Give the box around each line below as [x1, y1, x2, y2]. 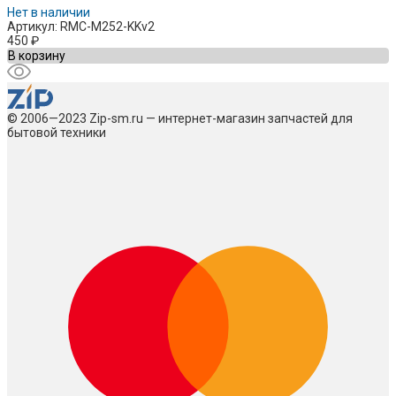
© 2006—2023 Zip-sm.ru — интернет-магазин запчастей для [7, 110, 353, 126]
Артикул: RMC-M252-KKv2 [7, 19, 155, 34]
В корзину [8, 48, 65, 63]
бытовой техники [7, 125, 106, 140]
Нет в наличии [7, 4, 90, 19]
